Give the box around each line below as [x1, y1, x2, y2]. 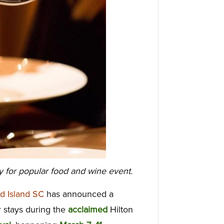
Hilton [107, 204, 133, 215]
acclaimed [68, 204, 107, 215]
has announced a [44, 188, 113, 200]
